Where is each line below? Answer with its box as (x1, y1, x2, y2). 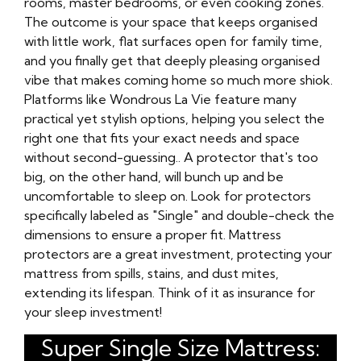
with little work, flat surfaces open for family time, (24, 33, 322, 50)
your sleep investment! (24, 304, 162, 321)
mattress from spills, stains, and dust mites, (24, 265, 279, 282)
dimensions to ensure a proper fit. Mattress (24, 226, 281, 243)
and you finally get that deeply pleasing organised (24, 52, 320, 69)
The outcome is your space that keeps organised (24, 14, 317, 31)
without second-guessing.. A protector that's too (24, 149, 318, 166)
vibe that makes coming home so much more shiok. (24, 72, 333, 89)
